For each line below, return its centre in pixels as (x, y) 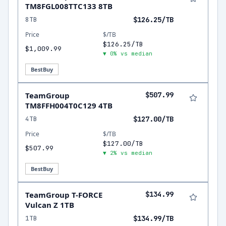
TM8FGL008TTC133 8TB (69, 6)
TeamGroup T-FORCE (64, 195)
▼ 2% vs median (128, 153)
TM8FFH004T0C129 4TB (69, 105)
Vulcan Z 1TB (50, 205)
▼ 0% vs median (128, 53)
